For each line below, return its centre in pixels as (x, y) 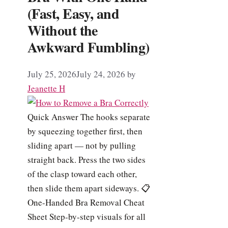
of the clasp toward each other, (82, 174)
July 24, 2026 (101, 74)
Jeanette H (46, 89)
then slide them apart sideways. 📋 (89, 188)
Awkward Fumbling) (89, 47)
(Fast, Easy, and (74, 14)
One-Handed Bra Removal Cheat (86, 203)
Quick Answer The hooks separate (89, 117)
